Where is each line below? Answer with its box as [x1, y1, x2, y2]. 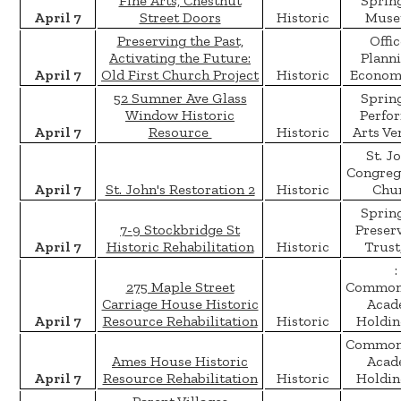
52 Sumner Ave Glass [113, 90, 247, 107]
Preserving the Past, [116, 32, 243, 50]
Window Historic [125, 107, 235, 124]
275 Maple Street [125, 278, 235, 296]
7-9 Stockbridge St [120, 221, 240, 239]
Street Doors [139, 9, 221, 27]
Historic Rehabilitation [106, 238, 254, 256]
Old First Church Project [101, 66, 259, 84]
